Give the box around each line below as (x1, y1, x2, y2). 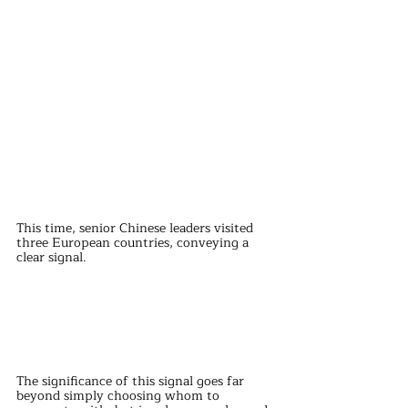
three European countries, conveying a (16, 231, 252, 253)
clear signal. (16, 246, 87, 268)
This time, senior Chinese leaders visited (16, 217, 257, 239)
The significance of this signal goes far (16, 371, 248, 393)
